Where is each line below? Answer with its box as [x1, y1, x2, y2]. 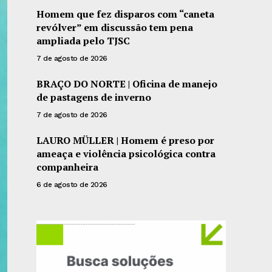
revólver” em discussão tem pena [36, 21, 194, 34]
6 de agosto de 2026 [36, 180, 107, 189]
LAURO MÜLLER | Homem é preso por [36, 134, 215, 147]
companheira [36, 160, 99, 174]
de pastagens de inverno [36, 90, 152, 104]
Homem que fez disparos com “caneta [36, 7, 215, 21]
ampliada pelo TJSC [36, 34, 131, 47]
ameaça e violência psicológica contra [36, 147, 216, 160]
